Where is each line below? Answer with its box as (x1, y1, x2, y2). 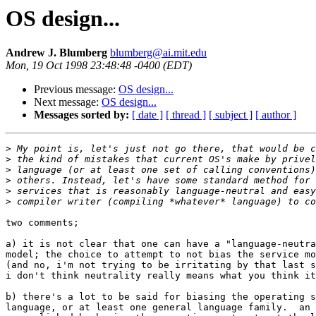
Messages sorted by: (34, 109, 129, 121)
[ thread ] (166, 109, 206, 121)
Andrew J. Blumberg (6, 47, 107, 59)
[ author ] (255, 109, 296, 121)
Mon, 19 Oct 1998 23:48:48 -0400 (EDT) (6, 59, 192, 72)
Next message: (34, 96, 102, 109)
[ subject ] (209, 109, 253, 121)
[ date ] (132, 109, 163, 121)
